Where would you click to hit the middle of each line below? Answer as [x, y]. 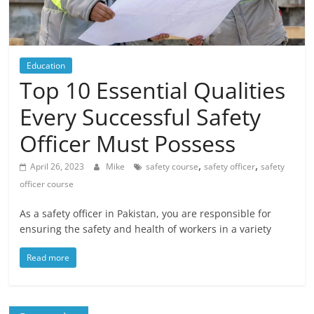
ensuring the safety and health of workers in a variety [146, 229]
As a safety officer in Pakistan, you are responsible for [146, 214]
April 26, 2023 [57, 167]
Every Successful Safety [141, 117]
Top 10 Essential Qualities [153, 90]
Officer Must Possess [128, 144]
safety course [172, 167]
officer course [47, 184]
